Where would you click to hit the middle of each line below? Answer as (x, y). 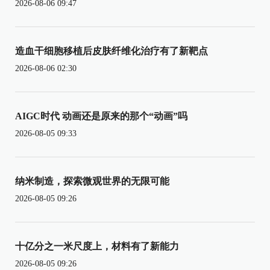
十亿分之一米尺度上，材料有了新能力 (97, 246)
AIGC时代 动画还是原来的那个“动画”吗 (101, 116)
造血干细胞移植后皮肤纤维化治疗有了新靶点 (111, 51)
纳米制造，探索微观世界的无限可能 (92, 181)
